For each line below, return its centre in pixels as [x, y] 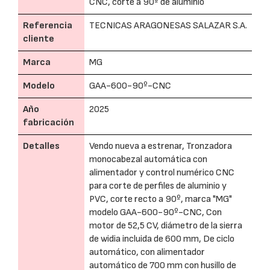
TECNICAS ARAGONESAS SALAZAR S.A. [168, 26]
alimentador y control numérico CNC [162, 173]
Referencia [48, 26]
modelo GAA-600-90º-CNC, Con [155, 212]
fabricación [49, 123]
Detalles [41, 146]
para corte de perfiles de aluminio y [158, 186]
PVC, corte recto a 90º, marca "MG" [161, 199]
